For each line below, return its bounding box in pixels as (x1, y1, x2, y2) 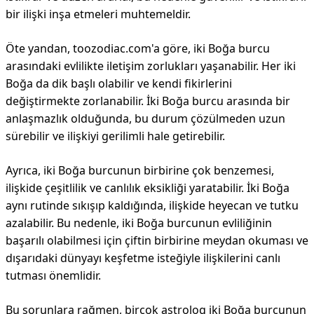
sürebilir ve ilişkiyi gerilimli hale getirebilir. (6, 128, 225, 144)
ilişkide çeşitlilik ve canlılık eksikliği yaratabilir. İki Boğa (6, 180, 289, 196)
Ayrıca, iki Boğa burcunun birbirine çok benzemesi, (6, 163, 274, 178)
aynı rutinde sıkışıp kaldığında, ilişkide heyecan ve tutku (6, 198, 299, 213)
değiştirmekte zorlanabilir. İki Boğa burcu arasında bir (6, 93, 290, 109)
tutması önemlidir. (6, 268, 101, 283)
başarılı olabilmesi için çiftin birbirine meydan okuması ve (6, 233, 308, 248)
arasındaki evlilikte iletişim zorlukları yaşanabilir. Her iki (6, 58, 296, 74)
